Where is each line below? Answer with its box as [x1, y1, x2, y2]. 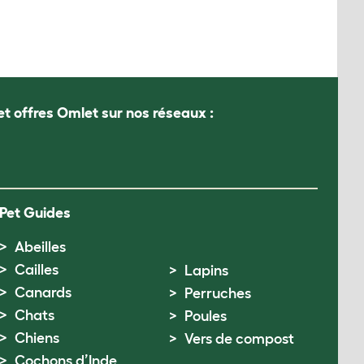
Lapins [184, 262, 228, 279]
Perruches [184, 285, 251, 301]
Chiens [15, 330, 60, 346]
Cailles [15, 262, 59, 278]
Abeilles [15, 239, 67, 255]
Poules [184, 308, 227, 324]
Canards [15, 284, 72, 301]
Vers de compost [184, 331, 294, 347]
